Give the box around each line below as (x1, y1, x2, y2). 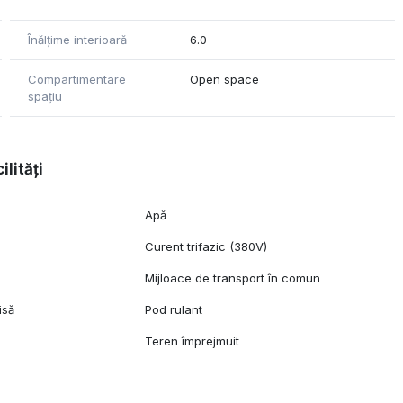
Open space (190, 72, 260, 87)
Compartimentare (27, 72, 126, 87)
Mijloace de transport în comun (145, 271, 321, 286)
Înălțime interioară (27, 32, 127, 48)
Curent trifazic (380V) (145, 239, 268, 255)
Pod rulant (145, 302, 203, 318)
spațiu (27, 89, 62, 104)
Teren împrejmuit (145, 334, 240, 349)
